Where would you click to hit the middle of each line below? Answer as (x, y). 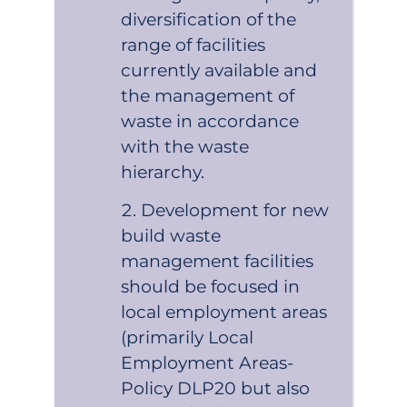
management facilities (218, 261)
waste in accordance (210, 122)
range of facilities (194, 45)
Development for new (235, 210)
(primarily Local (188, 337)
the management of (208, 96)
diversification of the (209, 20)
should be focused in (211, 286)
